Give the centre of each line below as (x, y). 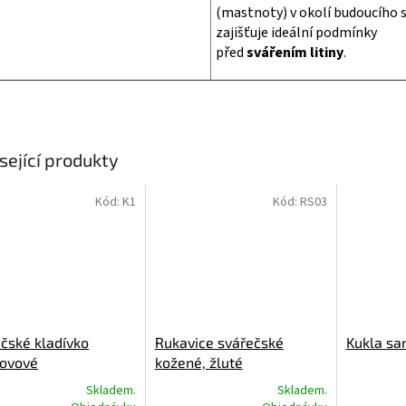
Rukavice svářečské (219, 342)
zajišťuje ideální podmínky (296, 33)
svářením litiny (295, 53)
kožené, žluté (198, 362)
